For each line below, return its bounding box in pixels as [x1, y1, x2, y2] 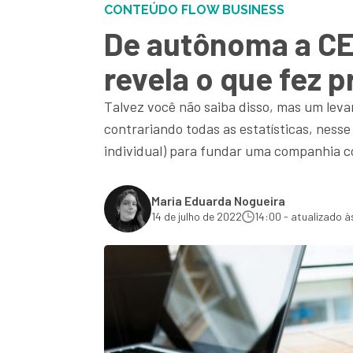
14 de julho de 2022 [151, 210, 242, 223]
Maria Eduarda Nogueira [151, 193, 285, 208]
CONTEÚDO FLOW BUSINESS [104, 2, 284, 17]
